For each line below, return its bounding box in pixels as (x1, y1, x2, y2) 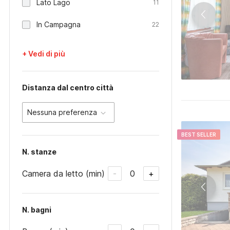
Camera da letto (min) (22, 168, 105, 179)
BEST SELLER (181, 131, 217, 138)
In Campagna (36, 20, 81, 29)
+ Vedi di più (22, 49, 65, 58)
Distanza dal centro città (22, 83, 113, 92)
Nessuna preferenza (27, 108, 97, 117)
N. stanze (22, 147, 56, 156)
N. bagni (22, 205, 51, 214)
